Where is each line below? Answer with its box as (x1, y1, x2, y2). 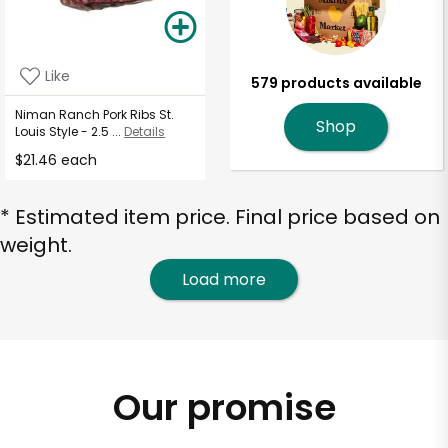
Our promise (112, 382, 336, 434)
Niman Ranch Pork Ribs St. (15, 106, 175, 124)
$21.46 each (15, 150, 98, 171)
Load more (182, 267, 266, 291)
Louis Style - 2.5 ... (15, 123, 122, 141)
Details (124, 123, 166, 141)
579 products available (250, 73, 422, 94)
